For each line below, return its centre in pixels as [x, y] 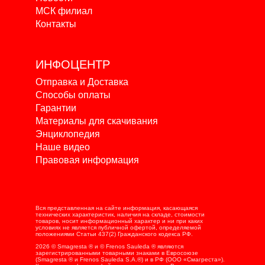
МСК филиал [64, 11]
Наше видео [63, 147]
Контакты [56, 24]
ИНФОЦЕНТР [73, 65]
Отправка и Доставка [82, 82]
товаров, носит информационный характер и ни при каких [119, 221]
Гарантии [56, 108]
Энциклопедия [68, 134]
